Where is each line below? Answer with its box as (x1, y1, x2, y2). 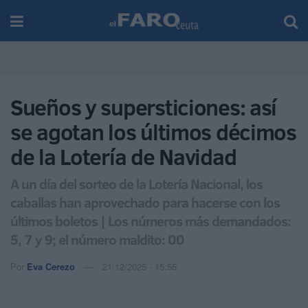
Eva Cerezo (27, 259, 75, 273)
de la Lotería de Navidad (10, 142, 236, 172)
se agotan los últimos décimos (10, 117, 296, 147)
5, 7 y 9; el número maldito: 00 (10, 229, 184, 249)
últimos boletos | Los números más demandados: (10, 210, 291, 230)
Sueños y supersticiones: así (10, 92, 277, 122)
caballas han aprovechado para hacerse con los (10, 192, 280, 212)
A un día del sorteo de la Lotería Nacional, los (10, 173, 263, 193)
